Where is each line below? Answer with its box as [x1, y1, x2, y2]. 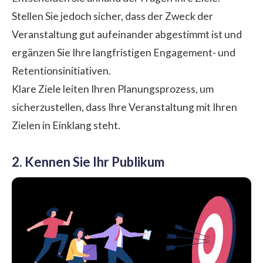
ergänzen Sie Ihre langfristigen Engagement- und [12, 46, 235, 59]
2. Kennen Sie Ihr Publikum [12, 153, 164, 170]
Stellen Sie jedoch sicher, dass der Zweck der [12, 9, 213, 22]
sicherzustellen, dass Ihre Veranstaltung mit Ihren [12, 100, 237, 113]
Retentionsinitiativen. [12, 64, 111, 77]
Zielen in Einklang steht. [12, 119, 120, 131]
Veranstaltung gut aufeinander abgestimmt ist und [12, 28, 242, 41]
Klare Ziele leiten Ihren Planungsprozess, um [12, 82, 214, 95]
